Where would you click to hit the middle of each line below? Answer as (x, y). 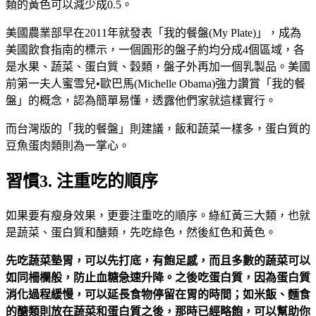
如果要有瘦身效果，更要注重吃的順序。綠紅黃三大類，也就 (158, 215)
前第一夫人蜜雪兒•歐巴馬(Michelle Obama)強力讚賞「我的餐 (156, 84)
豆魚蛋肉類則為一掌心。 (68, 146)
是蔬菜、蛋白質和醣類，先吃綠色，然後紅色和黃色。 (141, 232)
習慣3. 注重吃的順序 (82, 181)
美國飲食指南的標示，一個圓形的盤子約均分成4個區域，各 (155, 50)
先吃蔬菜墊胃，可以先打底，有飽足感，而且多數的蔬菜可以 (158, 260)
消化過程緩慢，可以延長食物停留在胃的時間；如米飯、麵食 (158, 294)
